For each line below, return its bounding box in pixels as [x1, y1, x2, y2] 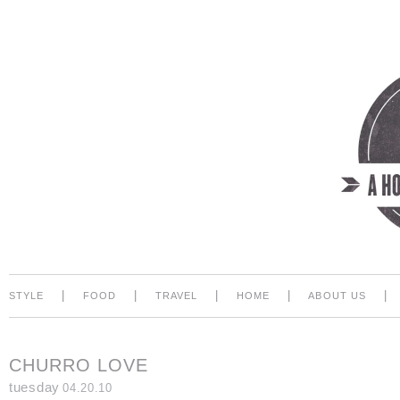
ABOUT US [308, 290, 367, 302]
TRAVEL [154, 290, 198, 302]
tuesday [9, 379, 61, 396]
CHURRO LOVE [9, 355, 148, 376]
